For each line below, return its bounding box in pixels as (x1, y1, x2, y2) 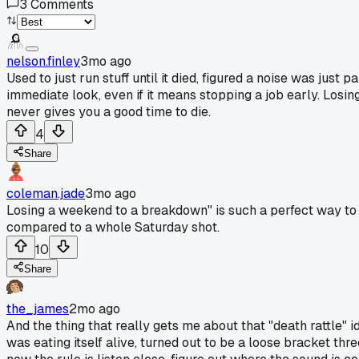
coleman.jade (6, 184, 85, 202)
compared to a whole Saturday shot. (6, 218, 220, 236)
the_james (6, 300, 69, 317)
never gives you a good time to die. (6, 103, 211, 120)
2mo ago (69, 300, 120, 317)
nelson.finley (6, 52, 80, 70)
